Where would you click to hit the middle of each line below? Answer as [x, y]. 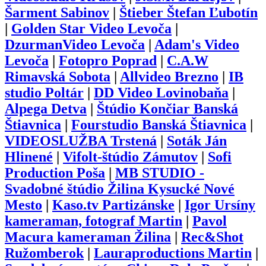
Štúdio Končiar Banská [167, 109]
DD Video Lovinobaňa [161, 93]
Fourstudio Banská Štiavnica [159, 125]
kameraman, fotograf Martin [94, 221]
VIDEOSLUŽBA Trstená [81, 141]
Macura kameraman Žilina [88, 237]
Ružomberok [44, 253]
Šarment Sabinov [57, 13]
